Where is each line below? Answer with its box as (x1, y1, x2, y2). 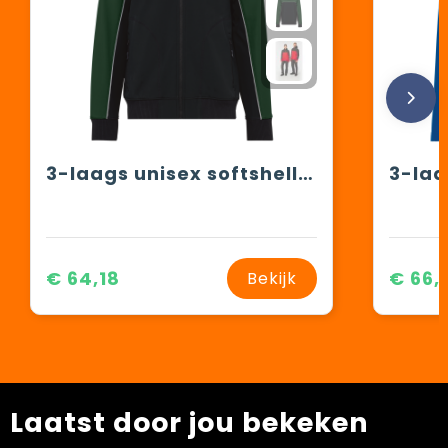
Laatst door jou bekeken (9, 404, 369, 442)
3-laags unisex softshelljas (297, 161, 313, 187)
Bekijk (246, 267, 297, 291)
